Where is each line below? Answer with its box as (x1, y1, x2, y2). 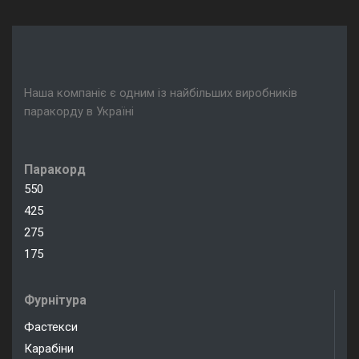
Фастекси (24, 320, 78, 335)
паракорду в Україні (24, 103, 134, 119)
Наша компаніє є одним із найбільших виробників (24, 85, 297, 100)
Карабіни (24, 341, 74, 357)
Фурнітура (24, 292, 87, 309)
